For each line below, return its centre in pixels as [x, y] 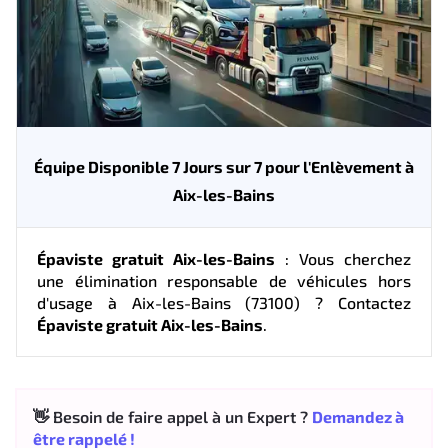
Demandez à [358, 416]
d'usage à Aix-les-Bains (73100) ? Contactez [224, 302]
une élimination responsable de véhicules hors [224, 280]
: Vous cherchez [343, 258]
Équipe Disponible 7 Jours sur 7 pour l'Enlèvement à [224, 166]
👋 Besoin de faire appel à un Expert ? [172, 416]
